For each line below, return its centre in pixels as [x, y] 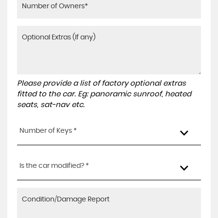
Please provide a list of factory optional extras [101, 83]
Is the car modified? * [54, 166]
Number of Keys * [48, 131]
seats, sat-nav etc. [51, 105]
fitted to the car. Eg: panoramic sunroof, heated [104, 94]
